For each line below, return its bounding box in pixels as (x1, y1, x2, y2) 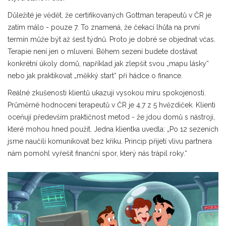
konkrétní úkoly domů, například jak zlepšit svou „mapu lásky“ (8, 60, 209, 68)
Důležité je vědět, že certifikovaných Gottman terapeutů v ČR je (8, 11, 211, 19)
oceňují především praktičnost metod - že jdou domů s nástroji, (8, 113, 215, 121)
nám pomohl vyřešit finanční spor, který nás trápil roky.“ (8, 149, 187, 157)
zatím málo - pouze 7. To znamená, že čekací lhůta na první (8, 23, 200, 31)
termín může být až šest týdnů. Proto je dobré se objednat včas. (8, 35, 215, 43)
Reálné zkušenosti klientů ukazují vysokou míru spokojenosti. (8, 89, 206, 97)
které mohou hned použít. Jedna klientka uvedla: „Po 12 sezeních (8, 125, 218, 133)
